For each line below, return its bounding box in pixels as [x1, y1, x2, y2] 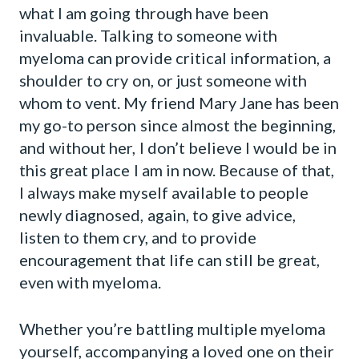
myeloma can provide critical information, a [19, 48, 332, 67]
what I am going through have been [19, 3, 269, 22]
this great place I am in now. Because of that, [19, 160, 335, 179]
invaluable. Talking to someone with [19, 26, 278, 45]
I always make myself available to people [19, 183, 309, 202]
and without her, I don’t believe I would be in [19, 138, 337, 157]
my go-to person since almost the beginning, [19, 115, 337, 135]
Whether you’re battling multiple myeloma [19, 319, 326, 338]
